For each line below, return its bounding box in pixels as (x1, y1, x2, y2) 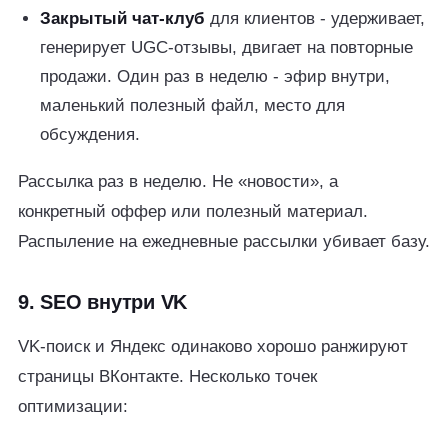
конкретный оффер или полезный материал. (18, 202, 368, 221)
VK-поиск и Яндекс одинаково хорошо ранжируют (18, 337, 408, 356)
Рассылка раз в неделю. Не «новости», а (18, 172, 338, 191)
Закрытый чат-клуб (40, 9, 205, 28)
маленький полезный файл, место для (40, 96, 345, 115)
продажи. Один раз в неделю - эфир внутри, (40, 67, 390, 86)
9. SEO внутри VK (18, 291, 188, 313)
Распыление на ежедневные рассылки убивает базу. (18, 232, 430, 251)
